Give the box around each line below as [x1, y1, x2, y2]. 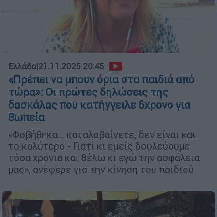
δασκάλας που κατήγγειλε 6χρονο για [8, 98, 190, 112]
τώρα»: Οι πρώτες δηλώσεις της [8, 86, 168, 99]
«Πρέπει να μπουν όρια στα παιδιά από [8, 73, 194, 87]
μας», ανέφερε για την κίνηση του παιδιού [8, 163, 194, 176]
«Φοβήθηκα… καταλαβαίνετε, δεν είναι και [8, 128, 196, 141]
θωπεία [8, 111, 45, 124]
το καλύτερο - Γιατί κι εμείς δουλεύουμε [8, 140, 190, 153]
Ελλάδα [8, 61, 36, 72]
